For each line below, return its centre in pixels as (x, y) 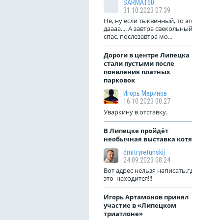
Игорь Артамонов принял (146, 197)
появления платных (137, 72)
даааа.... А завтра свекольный (148, 28)
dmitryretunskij (144, 152)
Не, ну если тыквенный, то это (149, 21)
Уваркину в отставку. (136, 112)
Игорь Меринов (145, 93)
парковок (119, 80)
